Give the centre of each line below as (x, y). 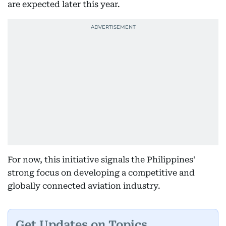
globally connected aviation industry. (84, 186)
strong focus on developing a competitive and (101, 173)
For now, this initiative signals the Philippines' (101, 160)
